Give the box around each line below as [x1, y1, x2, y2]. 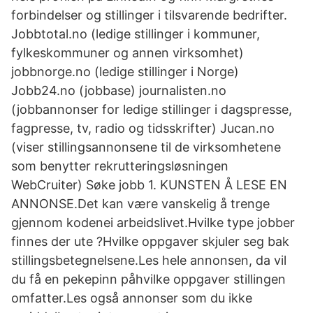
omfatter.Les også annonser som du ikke [11, 291, 252, 305]
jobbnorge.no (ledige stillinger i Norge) [11, 64, 239, 79]
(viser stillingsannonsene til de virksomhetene [11, 140, 281, 154]
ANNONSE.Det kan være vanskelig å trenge [11, 196, 270, 211]
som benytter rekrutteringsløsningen [11, 159, 228, 173]
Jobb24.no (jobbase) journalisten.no [11, 83, 226, 98]
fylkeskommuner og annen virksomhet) [11, 45, 244, 60]
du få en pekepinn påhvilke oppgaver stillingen [11, 272, 286, 286]
